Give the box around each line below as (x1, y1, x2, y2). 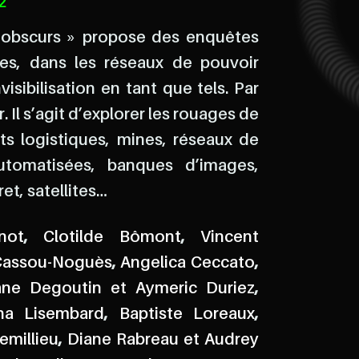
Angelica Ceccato (120, 255, 256, 272)
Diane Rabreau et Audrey (67, 332, 259, 349)
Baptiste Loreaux (119, 306, 256, 323)
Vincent (200, 229, 260, 246)
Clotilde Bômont (43, 229, 181, 246)
